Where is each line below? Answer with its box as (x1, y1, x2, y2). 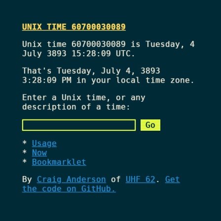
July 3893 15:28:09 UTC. (22, 48, 136, 58)
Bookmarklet (32, 157, 86, 167)
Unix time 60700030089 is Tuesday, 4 (22, 39, 195, 49)
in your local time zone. (71, 75, 195, 85)
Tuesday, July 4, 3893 (56, 66, 160, 75)
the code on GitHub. (22, 184, 116, 193)
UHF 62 (125, 174, 155, 184)
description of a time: (22, 102, 131, 111)
